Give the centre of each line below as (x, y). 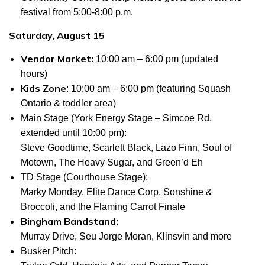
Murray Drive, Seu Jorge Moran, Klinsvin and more (127, 236)
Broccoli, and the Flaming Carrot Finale (104, 207)
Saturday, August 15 (58, 35)
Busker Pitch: (50, 251)
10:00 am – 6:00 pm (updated (156, 59)
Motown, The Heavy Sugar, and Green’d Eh (113, 162)
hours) (35, 74)
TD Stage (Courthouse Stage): (84, 177)
